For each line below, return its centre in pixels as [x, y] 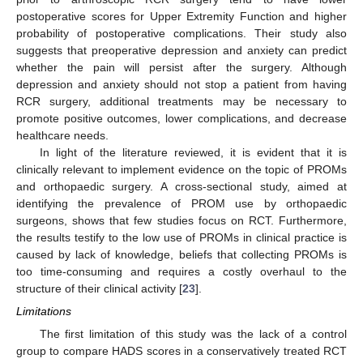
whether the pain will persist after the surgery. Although [181, 67]
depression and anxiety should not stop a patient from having [181, 84]
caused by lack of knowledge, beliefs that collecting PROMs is [181, 254]
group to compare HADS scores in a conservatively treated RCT [181, 351]
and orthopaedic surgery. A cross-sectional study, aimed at [181, 186]
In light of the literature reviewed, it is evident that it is [193, 152]
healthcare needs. [62, 135]
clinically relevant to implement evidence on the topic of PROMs [181, 169]
